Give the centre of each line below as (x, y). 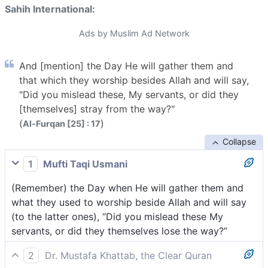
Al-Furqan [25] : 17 (62, 124)
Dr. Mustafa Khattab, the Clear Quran (127, 256)
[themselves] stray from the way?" (97, 109)
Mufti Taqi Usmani (84, 164)
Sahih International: (50, 9)
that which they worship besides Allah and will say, (134, 80)
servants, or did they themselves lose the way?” (119, 231)
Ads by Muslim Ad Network (134, 33)
